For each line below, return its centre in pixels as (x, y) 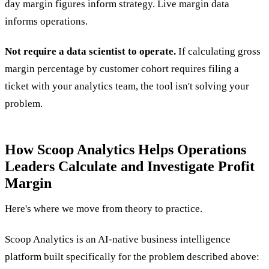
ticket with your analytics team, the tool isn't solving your (127, 86)
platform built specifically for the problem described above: (132, 256)
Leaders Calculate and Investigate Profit (130, 166)
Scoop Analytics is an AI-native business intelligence (118, 239)
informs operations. (46, 21)
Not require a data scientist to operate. (90, 51)
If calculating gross (218, 51)
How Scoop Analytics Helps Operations (125, 149)
